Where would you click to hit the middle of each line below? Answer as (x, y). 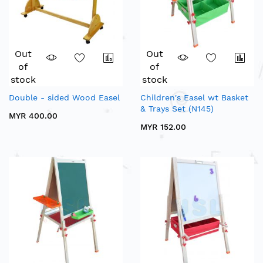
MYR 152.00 (163, 127)
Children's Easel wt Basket (194, 98)
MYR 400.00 (33, 116)
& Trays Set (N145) (177, 109)
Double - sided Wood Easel (64, 98)
